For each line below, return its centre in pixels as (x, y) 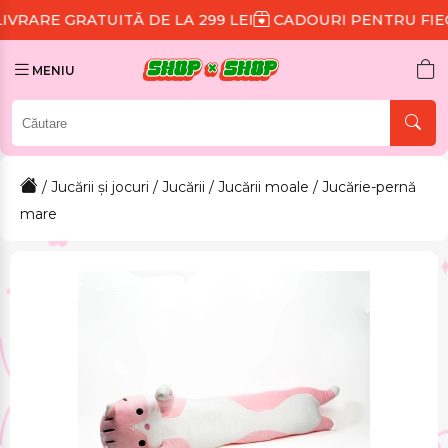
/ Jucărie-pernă (362, 187)
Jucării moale (263, 187)
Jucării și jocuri (100, 187)
